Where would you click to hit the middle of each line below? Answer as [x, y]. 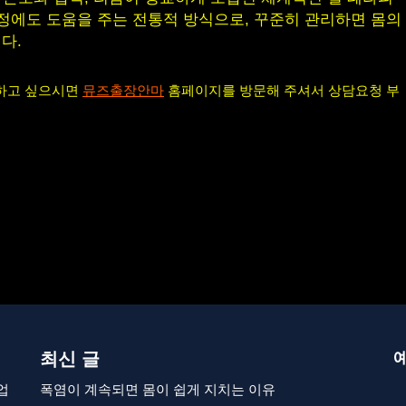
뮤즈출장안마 [123, 90]
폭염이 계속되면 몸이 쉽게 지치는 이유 [158, 389]
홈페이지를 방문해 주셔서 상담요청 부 [282, 90]
